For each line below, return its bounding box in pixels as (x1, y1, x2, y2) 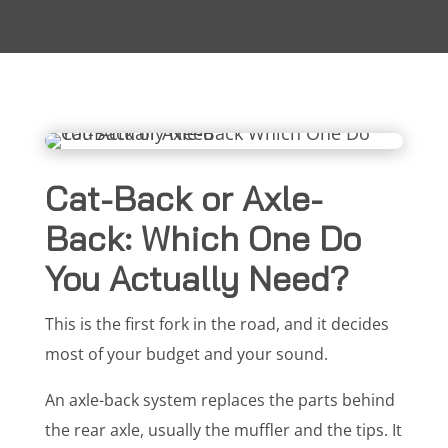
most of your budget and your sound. (44, 343, 328, 366)
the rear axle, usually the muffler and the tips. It (44, 419, 402, 442)
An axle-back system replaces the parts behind (44, 389, 395, 412)
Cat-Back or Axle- (44, 177, 323, 221)
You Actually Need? (44, 257, 349, 301)
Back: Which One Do (44, 217, 361, 261)
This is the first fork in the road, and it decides (44, 313, 389, 336)
